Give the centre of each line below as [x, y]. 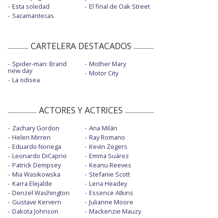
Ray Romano [107, 137]
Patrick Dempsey [36, 165]
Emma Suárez [109, 156]
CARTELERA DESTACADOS [81, 46]
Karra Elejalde [32, 184]
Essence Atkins [111, 193]
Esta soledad [31, 7]
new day [20, 71]
